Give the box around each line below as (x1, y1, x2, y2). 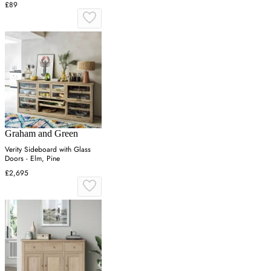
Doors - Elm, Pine (5, 152, 60, 164)
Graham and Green (5, 128, 78, 139)
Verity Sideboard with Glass (5, 143, 91, 155)
